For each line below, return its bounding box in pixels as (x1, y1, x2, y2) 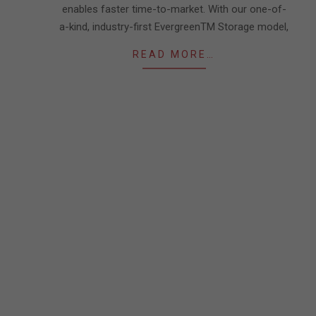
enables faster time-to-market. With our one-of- (61, 3, 286, 16)
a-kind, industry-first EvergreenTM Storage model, (59, 20, 288, 33)
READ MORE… (133, 49, 215, 60)
